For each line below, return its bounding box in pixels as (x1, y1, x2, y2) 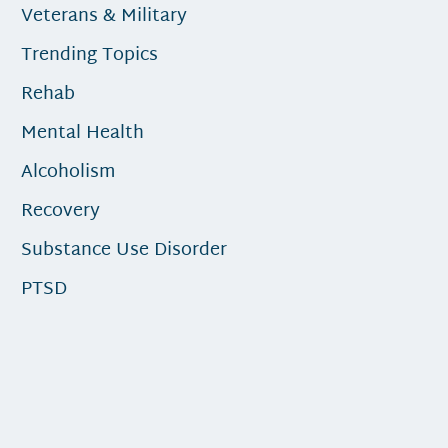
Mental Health (21, 116, 145, 150)
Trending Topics (21, 38, 159, 72)
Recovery (21, 194, 101, 228)
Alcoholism (21, 155, 116, 189)
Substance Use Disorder (21, 233, 228, 267)
